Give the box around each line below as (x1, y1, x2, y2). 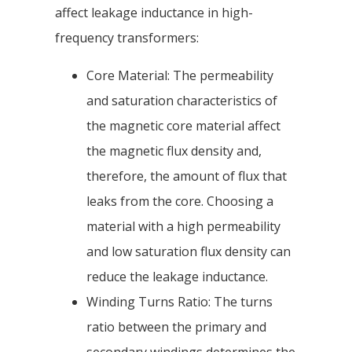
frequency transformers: (55, 29, 199, 47)
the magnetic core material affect (86, 117, 280, 135)
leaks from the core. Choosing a (86, 192, 273, 211)
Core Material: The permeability (86, 67, 273, 85)
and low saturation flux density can (86, 243, 291, 261)
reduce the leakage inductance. (86, 268, 268, 286)
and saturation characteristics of (86, 92, 277, 110)
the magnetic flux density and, (86, 142, 262, 160)
